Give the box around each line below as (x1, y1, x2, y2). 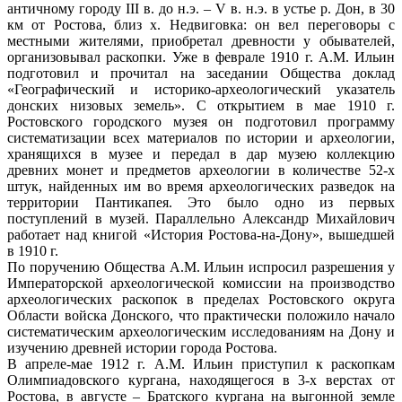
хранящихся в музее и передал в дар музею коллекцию (7, 145, 395, 162)
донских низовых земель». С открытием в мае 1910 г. (7, 97, 395, 113)
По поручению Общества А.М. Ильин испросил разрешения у (7, 258, 395, 275)
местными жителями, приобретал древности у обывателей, (7, 32, 395, 48)
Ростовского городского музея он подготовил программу (7, 113, 395, 129)
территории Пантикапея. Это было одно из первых (7, 194, 395, 210)
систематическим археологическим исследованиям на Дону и (7, 323, 395, 339)
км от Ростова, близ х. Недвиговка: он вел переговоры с (7, 16, 395, 32)
